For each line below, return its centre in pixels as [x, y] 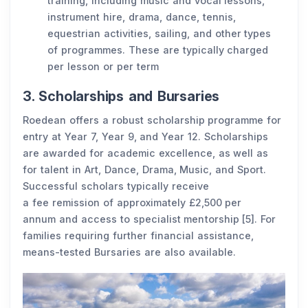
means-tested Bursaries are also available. [131, 252]
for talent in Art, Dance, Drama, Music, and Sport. [145, 170]
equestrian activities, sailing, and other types [159, 34]
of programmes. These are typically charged [158, 50]
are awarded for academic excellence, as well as [146, 153]
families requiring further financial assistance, [138, 236]
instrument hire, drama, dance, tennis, [142, 17]
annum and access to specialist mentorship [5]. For [150, 219]
